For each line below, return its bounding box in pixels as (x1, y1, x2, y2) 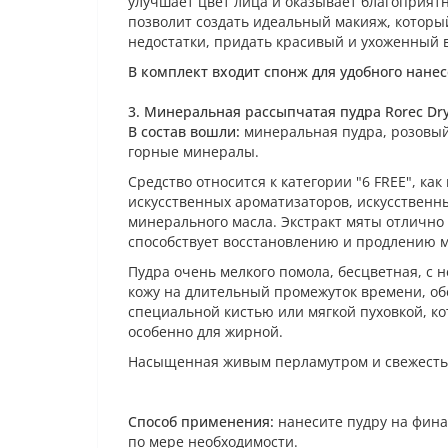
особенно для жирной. (128, 322, 283, 341)
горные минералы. (128, 142, 259, 161)
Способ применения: (128, 412, 274, 431)
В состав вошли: (128, 122, 240, 141)
